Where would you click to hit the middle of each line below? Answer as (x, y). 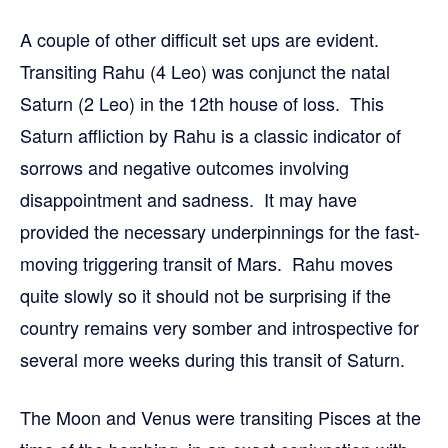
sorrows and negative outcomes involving (184, 166)
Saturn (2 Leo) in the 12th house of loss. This (202, 102)
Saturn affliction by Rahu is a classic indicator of (210, 134)
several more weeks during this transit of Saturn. (212, 358)
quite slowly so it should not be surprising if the (205, 294)
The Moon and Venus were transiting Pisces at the (220, 416)
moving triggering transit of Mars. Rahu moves (206, 262)
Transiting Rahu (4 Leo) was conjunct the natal (205, 70)
